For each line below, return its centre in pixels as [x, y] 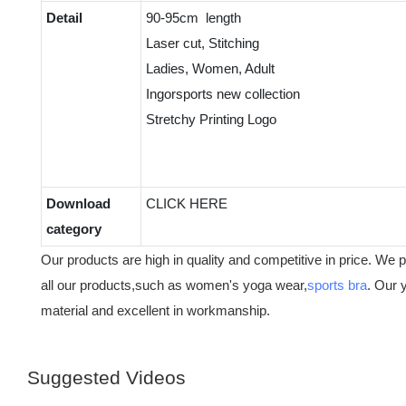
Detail [64, 17]
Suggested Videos [106, 378]
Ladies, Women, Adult [217, 68]
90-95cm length [195, 17]
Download [78, 203]
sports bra [337, 285]
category [73, 228]
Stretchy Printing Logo [216, 119]
